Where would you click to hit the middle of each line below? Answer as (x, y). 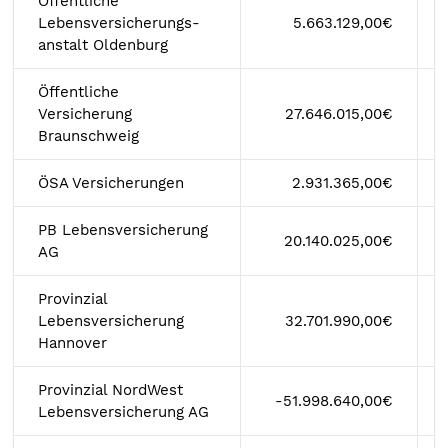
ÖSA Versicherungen (111, 183)
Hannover (72, 343)
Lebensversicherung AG (123, 412)
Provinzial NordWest (110, 390)
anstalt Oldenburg (103, 45)
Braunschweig (88, 136)
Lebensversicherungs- (119, 23)
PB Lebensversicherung (123, 230)
